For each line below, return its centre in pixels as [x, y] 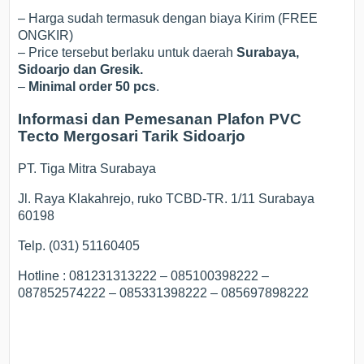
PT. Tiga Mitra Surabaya [87, 168]
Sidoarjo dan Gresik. [81, 70]
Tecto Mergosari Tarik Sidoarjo [132, 136]
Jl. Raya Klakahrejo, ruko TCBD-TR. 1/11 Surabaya [167, 198]
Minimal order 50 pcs [93, 87]
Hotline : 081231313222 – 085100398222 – [144, 275]
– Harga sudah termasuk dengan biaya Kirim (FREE [168, 19]
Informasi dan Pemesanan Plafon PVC [160, 119]
